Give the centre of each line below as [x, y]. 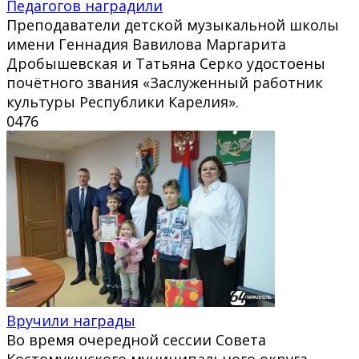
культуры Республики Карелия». [123, 101]
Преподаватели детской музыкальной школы [173, 24]
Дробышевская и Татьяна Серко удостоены [166, 63]
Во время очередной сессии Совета [136, 339]
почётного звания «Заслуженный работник [165, 82]
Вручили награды [71, 320]
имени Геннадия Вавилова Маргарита [146, 44]
